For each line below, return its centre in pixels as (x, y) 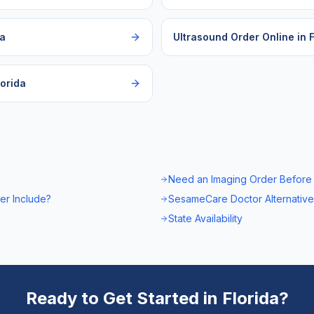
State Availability (205, 218)
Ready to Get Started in (124, 298)
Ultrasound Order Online (234, 37)
